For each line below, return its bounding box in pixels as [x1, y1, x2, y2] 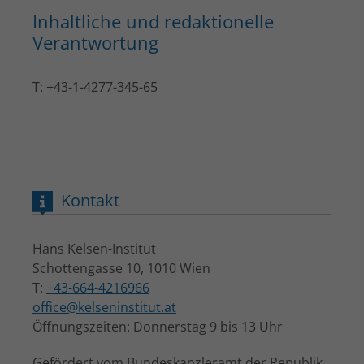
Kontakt [61, 189, 119, 211]
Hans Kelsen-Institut [32, 240, 156, 258]
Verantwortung [32, 30, 158, 54]
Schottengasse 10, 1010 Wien [32, 259, 210, 277]
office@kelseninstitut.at [32, 298, 176, 316]
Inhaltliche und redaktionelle [32, 9, 274, 33]
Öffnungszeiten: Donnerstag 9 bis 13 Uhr [32, 318, 283, 336]
